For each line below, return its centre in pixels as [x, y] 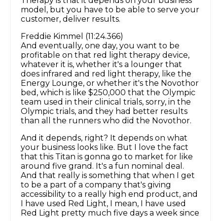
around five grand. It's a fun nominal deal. [102, 166]
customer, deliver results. [71, 19]
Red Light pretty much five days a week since [110, 213]
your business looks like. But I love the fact [105, 147]
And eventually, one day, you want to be [100, 46]
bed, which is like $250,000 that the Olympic [108, 93]
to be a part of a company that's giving [96, 185]
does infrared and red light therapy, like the [106, 74]
